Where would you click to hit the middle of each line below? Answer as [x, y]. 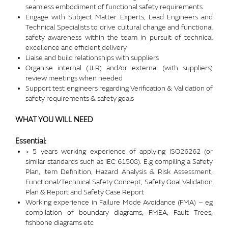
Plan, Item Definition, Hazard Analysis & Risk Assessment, [119, 172]
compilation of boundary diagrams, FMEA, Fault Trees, [119, 212]
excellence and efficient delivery [76, 47]
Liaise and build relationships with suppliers [92, 58]
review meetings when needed [74, 78]
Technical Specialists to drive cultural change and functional [119, 27]
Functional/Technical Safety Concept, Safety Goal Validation [119, 182]
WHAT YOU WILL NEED [54, 120]
